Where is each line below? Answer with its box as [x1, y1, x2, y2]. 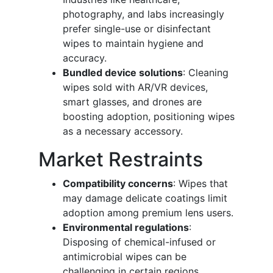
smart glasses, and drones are [63, 96, 202, 108]
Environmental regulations [63, 221, 189, 234]
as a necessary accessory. [63, 125, 183, 138]
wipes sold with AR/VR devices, [63, 81, 208, 94]
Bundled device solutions [63, 66, 183, 79]
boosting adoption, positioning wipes [63, 110, 235, 123]
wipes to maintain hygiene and [63, 37, 204, 50]
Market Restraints [38, 147, 203, 172]
